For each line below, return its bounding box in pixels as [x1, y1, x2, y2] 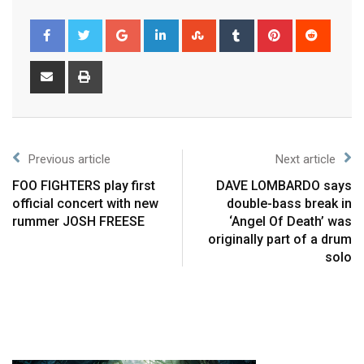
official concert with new [12, 196, 158, 212]
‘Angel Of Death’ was [229, 214, 352, 230]
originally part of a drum [208, 232, 352, 248]
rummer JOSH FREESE [12, 214, 145, 230]
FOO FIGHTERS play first [12, 178, 155, 194]
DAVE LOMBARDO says [216, 178, 352, 194]
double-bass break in [227, 196, 352, 212]
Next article [275, 152, 336, 167]
